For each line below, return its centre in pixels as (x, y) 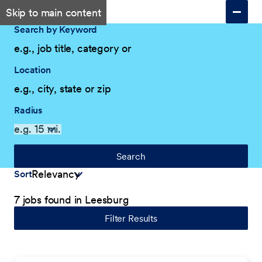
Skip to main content (54, 13)
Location (32, 70)
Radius (28, 110)
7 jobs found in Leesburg (72, 200)
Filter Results (131, 218)
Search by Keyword (56, 29)
